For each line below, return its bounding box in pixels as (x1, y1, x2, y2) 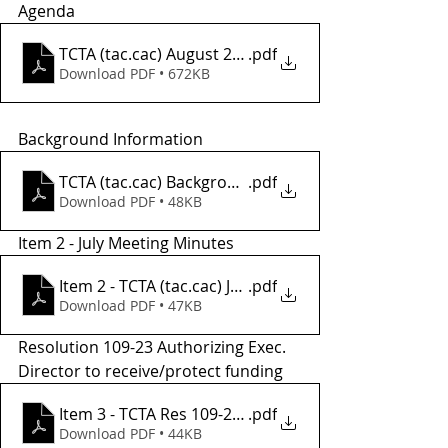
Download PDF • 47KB (59, 296, 202, 315)
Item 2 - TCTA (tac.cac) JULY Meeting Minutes (226, 275, 389, 297)
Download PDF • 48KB (59, 192, 202, 211)
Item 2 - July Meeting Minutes (18, 232, 234, 254)
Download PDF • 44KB (59, 424, 202, 443)
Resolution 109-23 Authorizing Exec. (18, 336, 290, 358)
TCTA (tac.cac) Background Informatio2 (59, 171, 350, 193)
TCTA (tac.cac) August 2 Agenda (59, 43, 293, 65)
